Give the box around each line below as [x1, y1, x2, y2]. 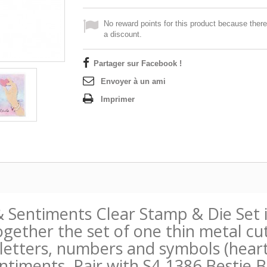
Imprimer [101, 95, 135, 104]
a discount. [104, 30, 142, 39]
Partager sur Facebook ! [94, 59, 182, 68]
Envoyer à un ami [101, 77, 166, 86]
